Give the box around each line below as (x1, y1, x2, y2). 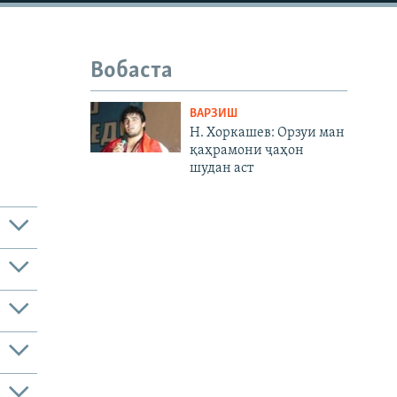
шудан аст (189, 160, 253, 175)
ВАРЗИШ (189, 106, 237, 121)
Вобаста (90, 59, 173, 83)
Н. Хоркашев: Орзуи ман (189, 125, 345, 140)
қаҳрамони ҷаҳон (189, 143, 304, 158)
